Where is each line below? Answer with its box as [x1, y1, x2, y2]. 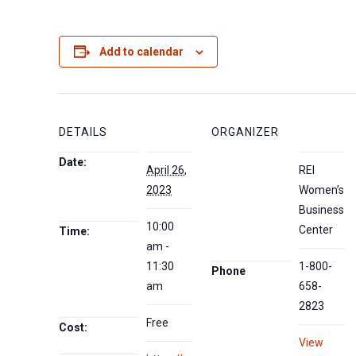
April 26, [146, 163, 188, 176]
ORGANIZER [211, 125, 280, 138]
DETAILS [59, 125, 108, 138]
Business [299, 203, 345, 216]
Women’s [299, 183, 345, 196]
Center [299, 222, 334, 236]
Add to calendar [99, 44, 184, 58]
